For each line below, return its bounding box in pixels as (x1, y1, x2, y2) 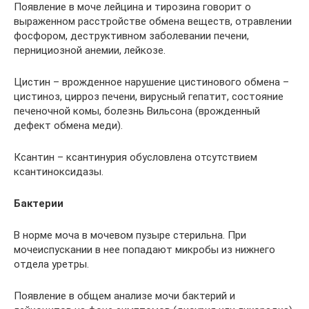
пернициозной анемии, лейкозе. (14, 43, 166, 57)
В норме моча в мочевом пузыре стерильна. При (14, 228, 246, 241)
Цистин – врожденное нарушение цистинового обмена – (14, 75, 289, 88)
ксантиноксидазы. (14, 165, 103, 178)
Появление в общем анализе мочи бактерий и (14, 289, 235, 302)
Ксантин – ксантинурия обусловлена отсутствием (14, 150, 257, 163)
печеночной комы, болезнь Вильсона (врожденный (14, 104, 260, 117)
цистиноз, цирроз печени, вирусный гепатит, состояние (14, 90, 283, 103)
